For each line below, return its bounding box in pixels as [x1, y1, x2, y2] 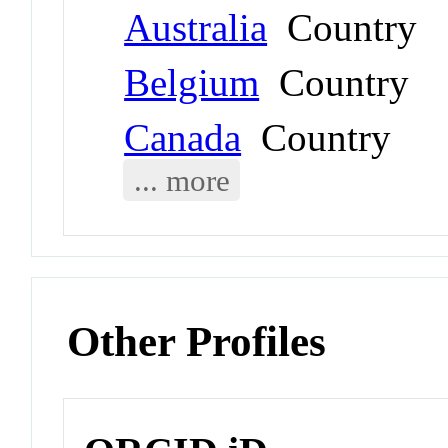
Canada [124, 115, 242, 159]
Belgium [124, 60, 260, 104]
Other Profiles [67, 318, 327, 366]
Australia [124, 5, 268, 49]
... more [133, 162, 230, 198]
